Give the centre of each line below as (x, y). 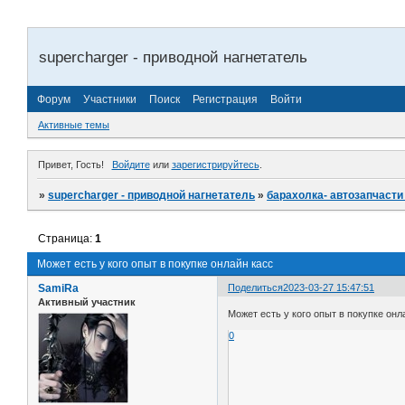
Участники (110, 99)
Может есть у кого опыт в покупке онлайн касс (155, 264)
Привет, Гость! (71, 164)
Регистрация (225, 99)
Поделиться (256, 287)
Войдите (131, 164)
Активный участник (87, 301)
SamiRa (58, 288)
